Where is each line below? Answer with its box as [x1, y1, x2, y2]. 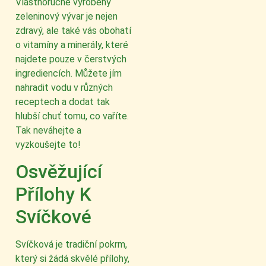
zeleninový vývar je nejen [15, 11, 118, 23]
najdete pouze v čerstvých [15, 53, 126, 65]
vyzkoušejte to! [15, 139, 81, 151]
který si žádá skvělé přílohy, [15, 253, 129, 265]
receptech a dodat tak [15, 96, 110, 108]
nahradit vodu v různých [15, 82, 113, 94]
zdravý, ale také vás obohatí [15, 25, 131, 37]
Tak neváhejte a [15, 125, 81, 137]
